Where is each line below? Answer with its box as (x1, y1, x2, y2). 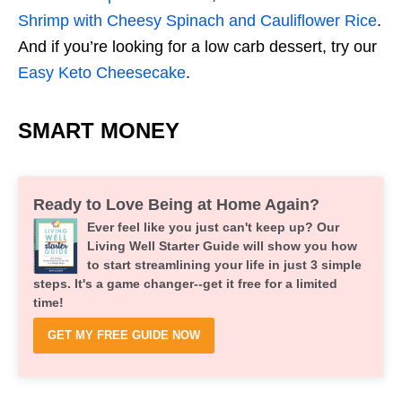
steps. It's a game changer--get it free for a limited (33, 276, 337, 292)
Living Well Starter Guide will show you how (87, 239, 357, 254)
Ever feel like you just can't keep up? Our (87, 220, 339, 235)
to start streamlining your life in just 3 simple (87, 258, 362, 273)
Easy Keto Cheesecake (18, 64, 186, 83)
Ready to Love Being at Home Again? (33, 196, 319, 214)
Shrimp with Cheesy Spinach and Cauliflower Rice (18, 12, 377, 31)
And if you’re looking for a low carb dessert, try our (18, 38, 377, 57)
